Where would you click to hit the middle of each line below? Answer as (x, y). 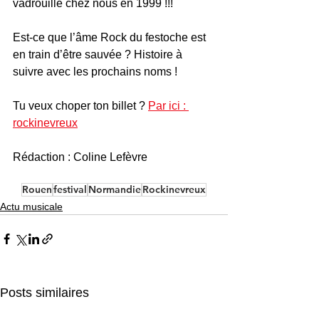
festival (70, 189)
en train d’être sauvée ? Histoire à (99, 54)
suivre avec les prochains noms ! (95, 72)
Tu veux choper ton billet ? (80, 106)
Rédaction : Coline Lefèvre (82, 157)
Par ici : (168, 106)
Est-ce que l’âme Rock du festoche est (111, 37)
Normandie (115, 189)
